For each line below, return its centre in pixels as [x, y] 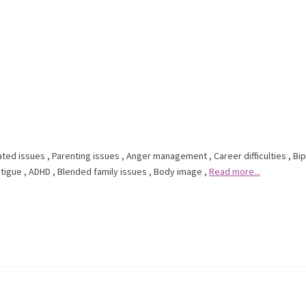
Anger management [167, 156]
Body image [178, 171]
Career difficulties [250, 156]
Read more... [235, 171]
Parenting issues [86, 156]
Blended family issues [102, 171]
